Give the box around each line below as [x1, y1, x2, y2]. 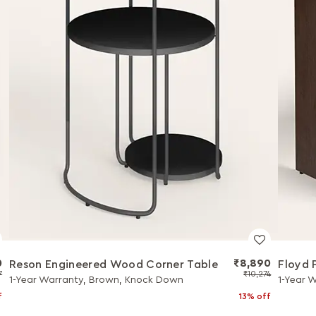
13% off [239, 292, 272, 300]
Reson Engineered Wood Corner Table [9, 259, 219, 270]
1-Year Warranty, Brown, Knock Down [9, 275, 184, 285]
